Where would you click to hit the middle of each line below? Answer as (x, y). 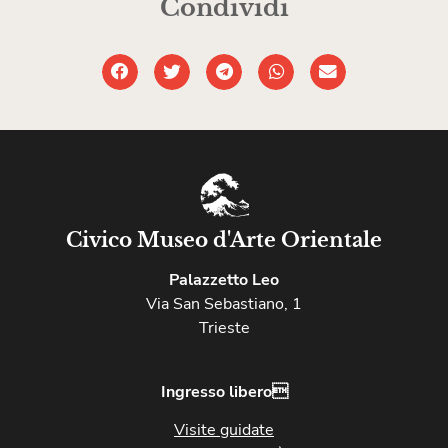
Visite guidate (224, 429)
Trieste (224, 327)
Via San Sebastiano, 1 (224, 303)
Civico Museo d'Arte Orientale (224, 239)
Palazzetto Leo (224, 279)
